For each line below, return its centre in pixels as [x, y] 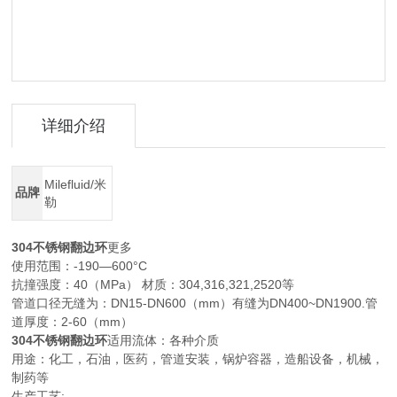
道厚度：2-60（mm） [73, 322]
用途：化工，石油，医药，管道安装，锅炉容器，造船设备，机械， [198, 359]
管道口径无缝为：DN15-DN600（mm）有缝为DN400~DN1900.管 [195, 303]
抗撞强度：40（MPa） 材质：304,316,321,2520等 [153, 284]
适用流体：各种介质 [163, 340]
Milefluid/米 [76, 184]
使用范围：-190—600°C [80, 266]
